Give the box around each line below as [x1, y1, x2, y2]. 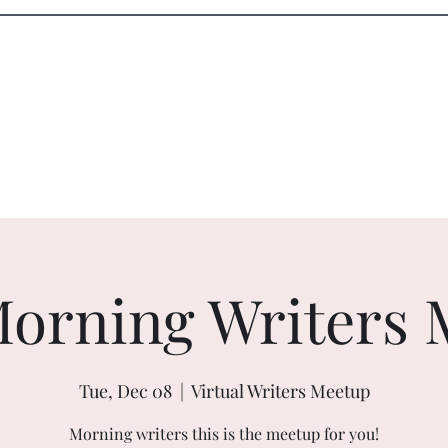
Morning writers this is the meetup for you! [69, 423, 379, 444]
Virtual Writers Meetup [190, 379, 370, 403]
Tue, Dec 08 [78, 379, 172, 403]
